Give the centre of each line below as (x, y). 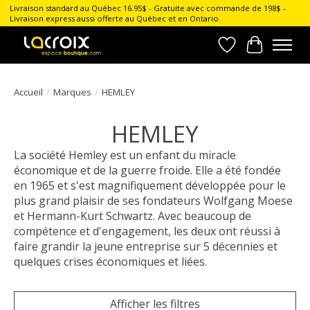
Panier (271, 52)
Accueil (28, 92)
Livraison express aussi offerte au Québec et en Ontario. (115, 19)
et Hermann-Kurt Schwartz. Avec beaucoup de (133, 216)
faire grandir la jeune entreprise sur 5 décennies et (146, 246)
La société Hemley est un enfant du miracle (125, 155)
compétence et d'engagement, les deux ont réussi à (147, 231)
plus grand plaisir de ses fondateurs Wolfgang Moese (153, 200)
